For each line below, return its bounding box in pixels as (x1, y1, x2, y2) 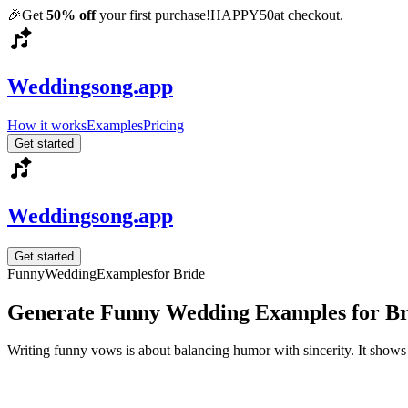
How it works (7, 117, 87, 133)
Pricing (143, 117, 184, 133)
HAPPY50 (210, 7, 274, 23)
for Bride (153, 265, 205, 281)
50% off (46, 7, 96, 23)
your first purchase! (96, 7, 210, 23)
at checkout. (274, 7, 343, 23)
